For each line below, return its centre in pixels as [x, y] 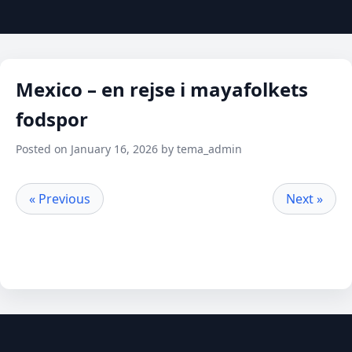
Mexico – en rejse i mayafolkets [162, 89]
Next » [304, 198]
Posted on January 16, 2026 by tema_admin [129, 148]
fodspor [52, 119]
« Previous [60, 198]
